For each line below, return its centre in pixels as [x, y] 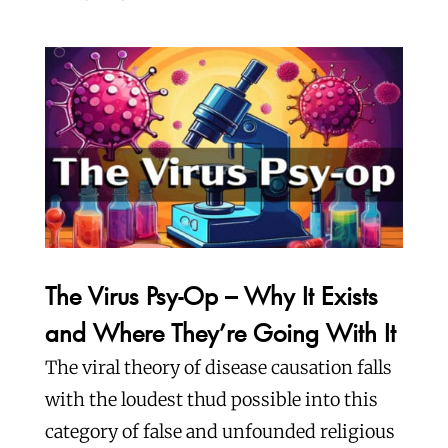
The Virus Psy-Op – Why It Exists [211, 296]
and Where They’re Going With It [220, 333]
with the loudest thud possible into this [211, 400]
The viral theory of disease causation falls [218, 368]
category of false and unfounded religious [219, 432]
